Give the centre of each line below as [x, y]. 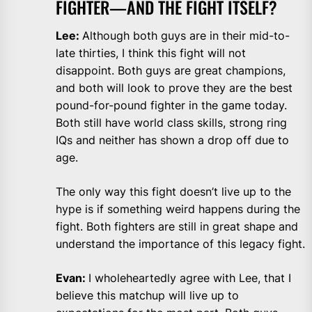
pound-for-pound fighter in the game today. [171, 106]
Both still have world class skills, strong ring [171, 123]
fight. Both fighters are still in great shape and [177, 227]
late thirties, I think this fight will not [151, 53]
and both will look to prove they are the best [174, 88]
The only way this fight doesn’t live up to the [173, 192]
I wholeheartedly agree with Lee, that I [190, 278]
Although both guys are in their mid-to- [186, 36]
